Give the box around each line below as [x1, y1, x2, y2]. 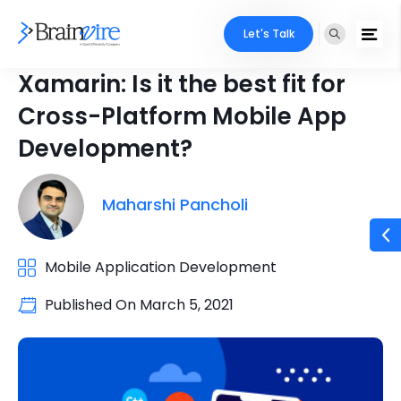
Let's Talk [243, 26, 294, 41]
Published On [45, 294, 140, 315]
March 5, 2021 [140, 294, 234, 315]
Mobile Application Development [45, 257, 277, 277]
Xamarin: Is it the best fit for [18, 68, 346, 100]
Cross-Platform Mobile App [18, 100, 346, 132]
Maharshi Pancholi [102, 192, 248, 216]
